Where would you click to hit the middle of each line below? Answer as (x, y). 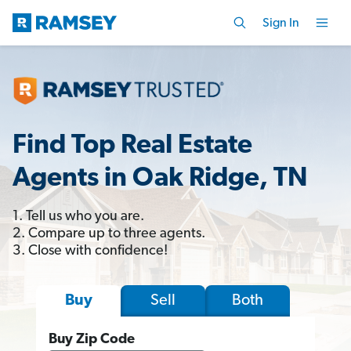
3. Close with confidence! (90, 251)
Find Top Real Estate (132, 146)
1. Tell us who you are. (78, 216)
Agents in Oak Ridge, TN (160, 179)
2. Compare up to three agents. (109, 233)
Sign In (281, 23)
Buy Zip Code (92, 339)
